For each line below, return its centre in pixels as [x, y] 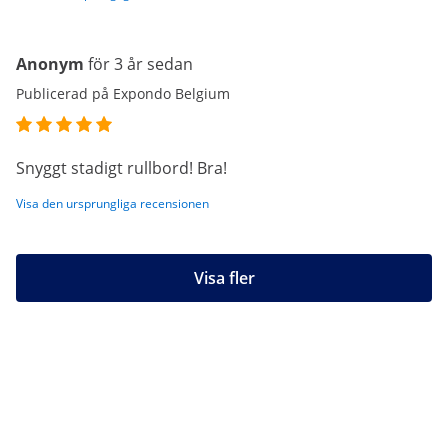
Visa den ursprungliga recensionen [112, 203]
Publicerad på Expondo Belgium [123, 93]
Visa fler [224, 278]
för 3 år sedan [140, 64]
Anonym [50, 64]
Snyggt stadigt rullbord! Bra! [121, 168]
